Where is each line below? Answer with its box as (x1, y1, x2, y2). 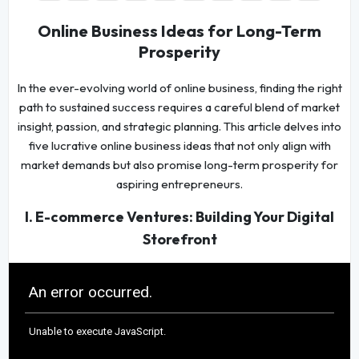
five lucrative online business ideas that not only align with (28, 138, 331, 154)
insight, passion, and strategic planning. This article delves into (18, 119, 341, 135)
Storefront (142, 230, 217, 249)
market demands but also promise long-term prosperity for (21, 157, 338, 173)
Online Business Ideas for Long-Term (38, 21, 321, 42)
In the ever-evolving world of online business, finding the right (17, 80, 342, 96)
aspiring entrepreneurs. (116, 176, 243, 192)
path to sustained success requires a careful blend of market (19, 99, 340, 115)
